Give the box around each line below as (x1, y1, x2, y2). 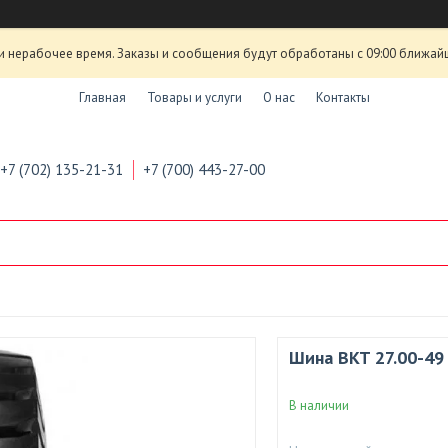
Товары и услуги (146, 88, 242, 106)
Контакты (315, 88, 370, 106)
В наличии (288, 396, 349, 414)
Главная (78, 88, 126, 106)
